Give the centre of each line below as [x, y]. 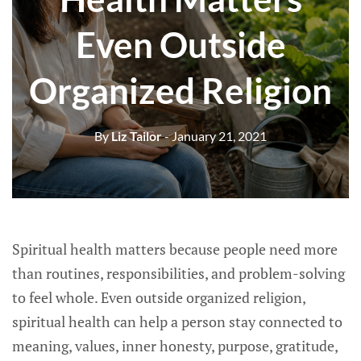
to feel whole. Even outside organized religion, [159, 297]
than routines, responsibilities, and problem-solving [178, 273]
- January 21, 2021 [216, 135]
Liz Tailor [135, 135]
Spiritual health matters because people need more [175, 249]
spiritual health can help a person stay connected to [177, 322]
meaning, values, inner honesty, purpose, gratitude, [175, 346]
